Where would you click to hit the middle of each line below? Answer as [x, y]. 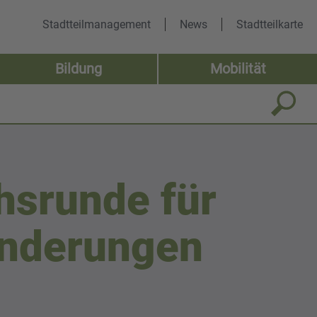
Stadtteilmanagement [97, 24]
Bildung [79, 69]
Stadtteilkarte [270, 24]
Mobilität [238, 69]
